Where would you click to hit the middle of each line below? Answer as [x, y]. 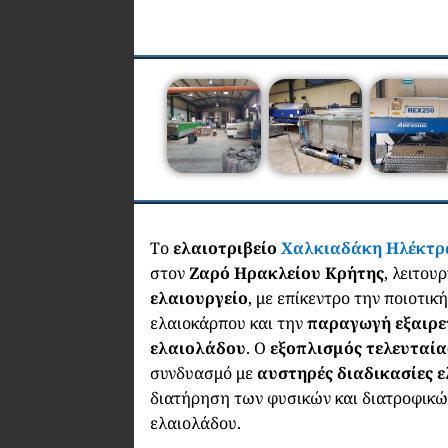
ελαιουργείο [199, 297]
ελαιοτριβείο [225, 247]
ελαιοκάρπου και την [229, 322]
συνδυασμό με [204, 372]
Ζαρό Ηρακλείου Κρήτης [285, 272]
